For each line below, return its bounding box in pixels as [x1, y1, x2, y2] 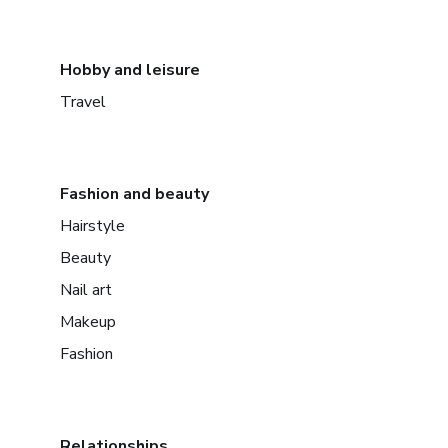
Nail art [60, 278, 112, 301]
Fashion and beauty [60, 182, 209, 205]
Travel [60, 90, 106, 113]
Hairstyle [60, 214, 125, 237]
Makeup [60, 310, 116, 333]
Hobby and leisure [60, 58, 200, 81]
